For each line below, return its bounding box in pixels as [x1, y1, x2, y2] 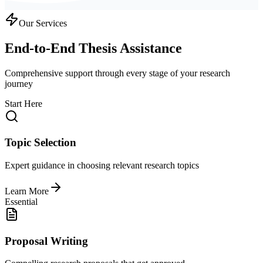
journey [5, 78, 33, 89]
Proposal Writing [5, 234, 88, 247]
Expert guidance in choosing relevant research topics [5, 160, 199, 170]
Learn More [5, 186, 49, 196]
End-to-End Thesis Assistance [5, 40, 182, 56]
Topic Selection [5, 136, 76, 149]
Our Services [19, 18, 67, 28]
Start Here [5, 98, 42, 109]
